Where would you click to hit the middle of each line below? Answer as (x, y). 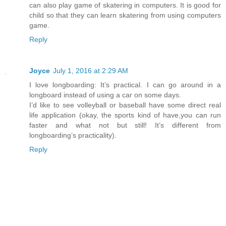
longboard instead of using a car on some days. (105, 95)
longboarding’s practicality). (73, 135)
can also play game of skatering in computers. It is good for (125, 5)
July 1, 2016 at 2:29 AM (91, 71)
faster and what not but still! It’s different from (125, 125)
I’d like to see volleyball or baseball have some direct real (125, 105)
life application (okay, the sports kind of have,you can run (125, 115)
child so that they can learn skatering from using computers (125, 15)
